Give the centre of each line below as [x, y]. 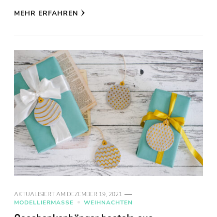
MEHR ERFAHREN [46, 13]
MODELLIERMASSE [44, 202]
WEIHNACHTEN [108, 202]
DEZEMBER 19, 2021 [94, 194]
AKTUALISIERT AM [40, 194]
